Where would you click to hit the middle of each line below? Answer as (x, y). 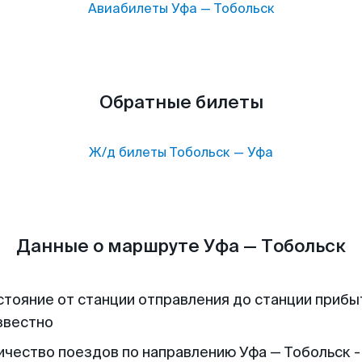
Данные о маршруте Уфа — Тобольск (181, 246)
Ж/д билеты (128, 152)
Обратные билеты (181, 102)
